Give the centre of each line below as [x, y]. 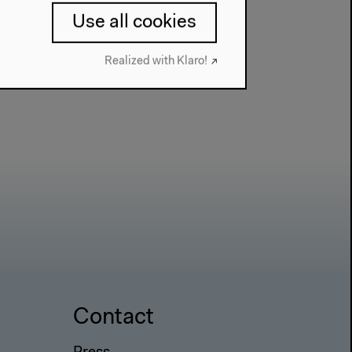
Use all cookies [134, 22]
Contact [114, 318]
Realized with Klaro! [156, 61]
